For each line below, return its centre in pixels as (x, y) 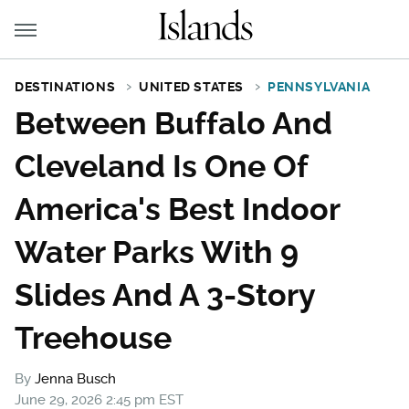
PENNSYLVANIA (319, 87)
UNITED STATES (192, 87)
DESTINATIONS (65, 87)
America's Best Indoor (177, 209)
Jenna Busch (75, 379)
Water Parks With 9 (157, 252)
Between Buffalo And (173, 123)
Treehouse (93, 338)
